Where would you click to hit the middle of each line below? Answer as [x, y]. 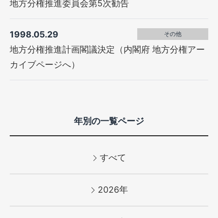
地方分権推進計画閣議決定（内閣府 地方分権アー [108, 49]
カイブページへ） [45, 64]
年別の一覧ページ [109, 121]
